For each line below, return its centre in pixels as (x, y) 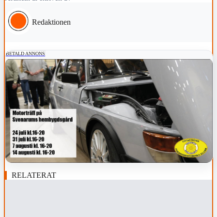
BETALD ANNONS (25, 54)
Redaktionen (51, 22)
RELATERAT (34, 175)
